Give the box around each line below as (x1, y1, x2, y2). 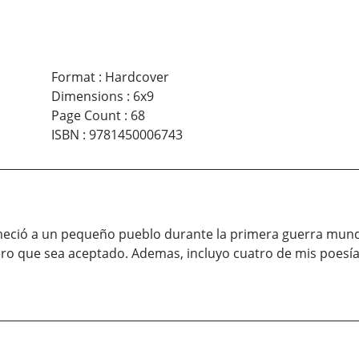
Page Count (50, 107, 121, 125)
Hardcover (104, 68, 169, 87)
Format (50, 68, 95, 87)
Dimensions (50, 87, 123, 106)
